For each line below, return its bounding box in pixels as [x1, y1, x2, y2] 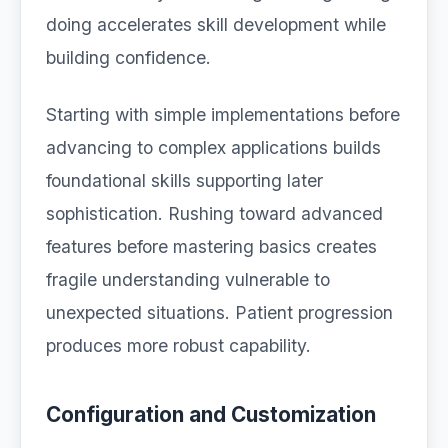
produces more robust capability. [46, 335, 311, 356]
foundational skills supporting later [46, 170, 323, 191]
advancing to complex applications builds [46, 137, 381, 158]
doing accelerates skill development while [46, 14, 386, 35]
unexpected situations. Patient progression [46, 302, 393, 323]
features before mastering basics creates [46, 236, 377, 257]
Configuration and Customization [46, 402, 376, 427]
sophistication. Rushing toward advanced [46, 203, 383, 224]
